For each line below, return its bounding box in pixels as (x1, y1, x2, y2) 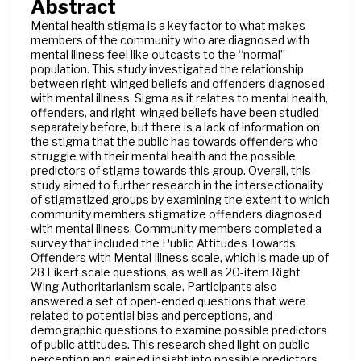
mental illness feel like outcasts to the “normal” (30, 47, 285, 61)
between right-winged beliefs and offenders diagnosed (30, 76, 325, 90)
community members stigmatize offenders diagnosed (30, 206, 322, 221)
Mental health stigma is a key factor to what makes (30, 18, 305, 32)
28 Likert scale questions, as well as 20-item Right (30, 264, 301, 279)
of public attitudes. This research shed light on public (30, 337, 309, 351)
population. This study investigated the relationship (30, 61, 304, 76)
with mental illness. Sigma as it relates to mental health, (30, 90, 328, 105)
